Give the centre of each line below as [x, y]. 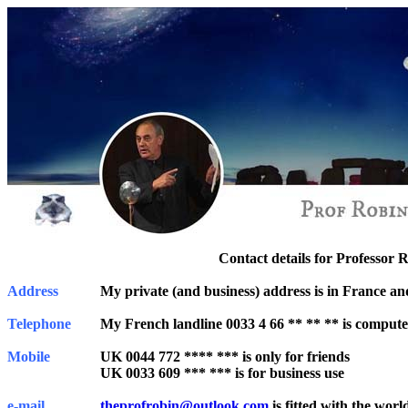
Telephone [39, 324]
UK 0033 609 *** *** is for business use [222, 373]
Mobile [29, 357]
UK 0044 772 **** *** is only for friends [225, 357]
